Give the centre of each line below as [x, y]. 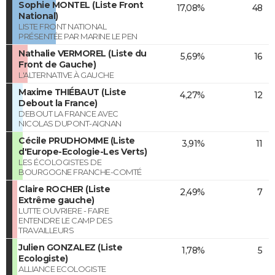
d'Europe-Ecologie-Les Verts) [83, 151]
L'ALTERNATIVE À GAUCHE [66, 75]
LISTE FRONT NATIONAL [62, 26]
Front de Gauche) [57, 64]
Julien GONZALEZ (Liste [70, 247]
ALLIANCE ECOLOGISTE [62, 269]
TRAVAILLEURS [46, 230]
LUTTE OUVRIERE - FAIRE [64, 210]
